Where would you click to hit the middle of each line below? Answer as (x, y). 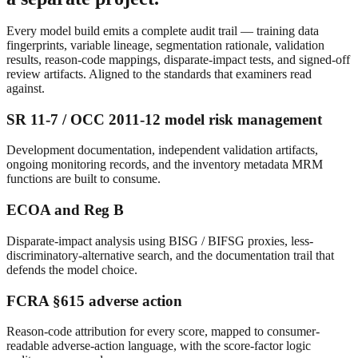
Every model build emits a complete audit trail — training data (163, 30)
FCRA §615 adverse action (94, 300)
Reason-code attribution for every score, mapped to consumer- (163, 332)
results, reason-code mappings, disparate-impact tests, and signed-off (178, 59)
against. (26, 88)
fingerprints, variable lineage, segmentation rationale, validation (165, 45)
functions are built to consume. (84, 179)
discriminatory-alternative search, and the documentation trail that (170, 255)
